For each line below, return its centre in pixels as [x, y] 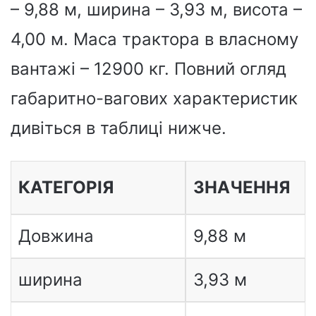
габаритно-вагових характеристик [154, 98]
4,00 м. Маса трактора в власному [154, 39]
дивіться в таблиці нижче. [119, 128]
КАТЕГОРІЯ [66, 187]
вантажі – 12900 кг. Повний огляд [148, 69]
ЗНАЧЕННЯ [241, 187]
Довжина [56, 236]
